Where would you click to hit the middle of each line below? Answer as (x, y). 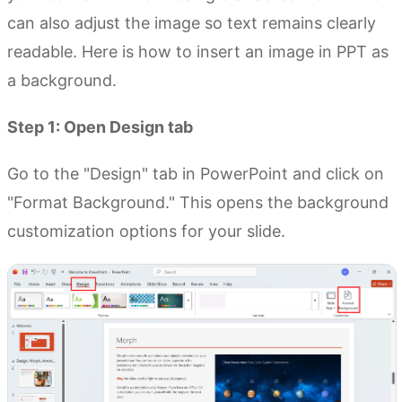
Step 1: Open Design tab (100, 127)
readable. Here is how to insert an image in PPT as (198, 52)
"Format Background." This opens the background (198, 203)
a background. (62, 81)
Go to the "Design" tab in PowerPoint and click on (196, 174)
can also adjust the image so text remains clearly (192, 23)
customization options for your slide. (146, 232)
